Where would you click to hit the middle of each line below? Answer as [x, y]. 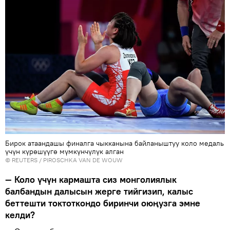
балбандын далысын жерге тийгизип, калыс [99, 191]
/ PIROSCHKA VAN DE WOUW [80, 160]
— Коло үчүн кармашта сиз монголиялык [91, 179]
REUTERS [25, 160]
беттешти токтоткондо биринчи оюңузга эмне [103, 203]
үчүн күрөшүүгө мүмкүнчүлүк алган [64, 151]
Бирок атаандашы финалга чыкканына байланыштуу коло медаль [114, 143]
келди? [20, 215]
